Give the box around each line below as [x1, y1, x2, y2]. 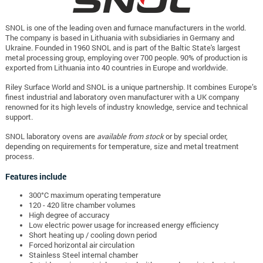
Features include [5, 171, 66, 183]
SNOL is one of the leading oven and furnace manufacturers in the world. [5, 23, 246, 33]
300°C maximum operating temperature [28, 190, 161, 200]
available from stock [96, 131, 164, 141]
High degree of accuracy [28, 210, 110, 220]
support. [5, 112, 33, 122]
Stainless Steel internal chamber [28, 250, 138, 260]
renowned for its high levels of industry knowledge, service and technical [5, 102, 248, 112]
